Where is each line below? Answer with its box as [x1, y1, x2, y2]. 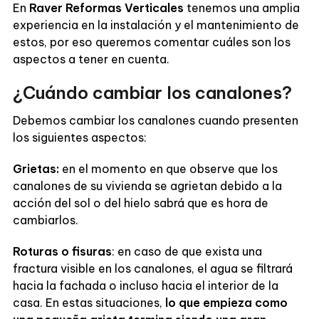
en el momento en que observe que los [58, 161, 278, 176]
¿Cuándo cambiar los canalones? [12, 81, 292, 103]
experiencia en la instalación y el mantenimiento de [12, 17, 299, 32]
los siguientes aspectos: [12, 130, 147, 145]
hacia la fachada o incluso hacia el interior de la [12, 278, 278, 293]
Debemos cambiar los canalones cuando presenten [12, 113, 298, 127]
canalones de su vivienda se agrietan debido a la [12, 178, 282, 193]
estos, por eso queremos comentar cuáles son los [12, 34, 291, 49]
